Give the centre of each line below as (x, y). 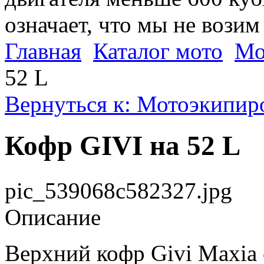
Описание (53, 217)
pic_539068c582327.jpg (118, 190)
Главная (43, 51)
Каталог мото (158, 51)
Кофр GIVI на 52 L (123, 146)
